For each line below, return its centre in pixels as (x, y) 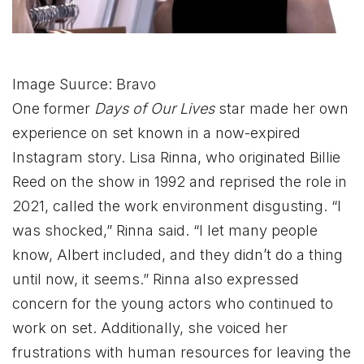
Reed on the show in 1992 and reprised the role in (180, 181)
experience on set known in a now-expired (156, 132)
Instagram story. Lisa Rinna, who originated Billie (176, 157)
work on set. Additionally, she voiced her (150, 327)
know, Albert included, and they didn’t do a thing (178, 254)
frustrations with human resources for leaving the (182, 352)
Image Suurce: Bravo (84, 84)
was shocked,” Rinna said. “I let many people (165, 230)
